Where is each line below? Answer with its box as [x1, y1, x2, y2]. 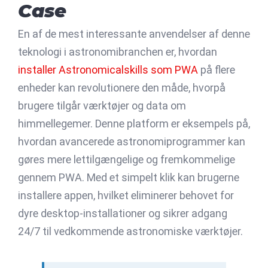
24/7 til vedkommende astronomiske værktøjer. [18, 224, 243, 237]
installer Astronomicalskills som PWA [18, 63, 198, 76]
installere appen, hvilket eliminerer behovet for [18, 188, 234, 202]
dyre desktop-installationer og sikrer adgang [18, 206, 227, 220]
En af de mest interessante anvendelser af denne [18, 27, 250, 40]
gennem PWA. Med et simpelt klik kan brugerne [18, 170, 239, 184]
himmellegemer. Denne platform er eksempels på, [18, 117, 250, 130]
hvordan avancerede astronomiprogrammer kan [18, 135, 245, 148]
